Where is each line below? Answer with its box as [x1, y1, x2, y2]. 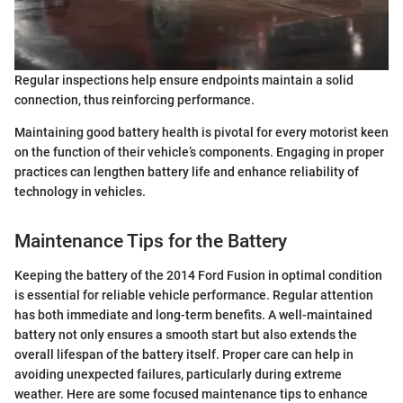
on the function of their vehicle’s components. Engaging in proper [14, 144, 384, 159]
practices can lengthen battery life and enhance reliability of [14, 164, 359, 179]
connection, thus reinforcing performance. [14, 92, 255, 107]
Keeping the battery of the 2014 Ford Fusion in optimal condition [14, 268, 382, 283]
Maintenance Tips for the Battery [14, 229, 287, 252]
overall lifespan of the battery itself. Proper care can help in [14, 347, 354, 363]
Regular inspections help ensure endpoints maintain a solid [14, 72, 354, 87]
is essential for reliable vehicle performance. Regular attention [14, 288, 373, 303]
